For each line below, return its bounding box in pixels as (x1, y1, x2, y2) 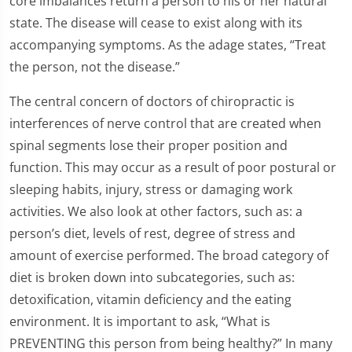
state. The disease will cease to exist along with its (9, 14, 302, 32)
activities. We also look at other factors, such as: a (9, 203, 302, 221)
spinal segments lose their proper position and (9, 137, 288, 155)
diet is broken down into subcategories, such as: (9, 269, 295, 287)
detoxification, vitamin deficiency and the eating (9, 291, 291, 309)
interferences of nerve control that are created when (9, 115, 321, 133)
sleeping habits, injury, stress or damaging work (9, 181, 292, 199)
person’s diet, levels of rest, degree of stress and (9, 225, 295, 243)
